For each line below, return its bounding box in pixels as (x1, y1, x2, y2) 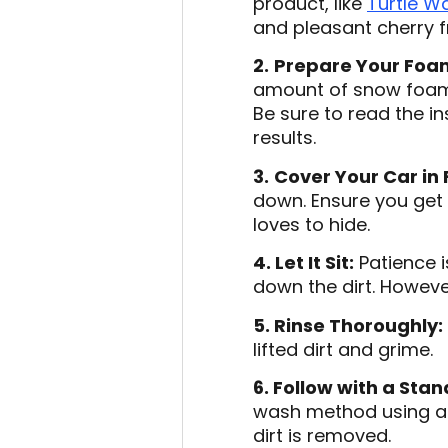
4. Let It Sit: (253, 250, 354, 276)
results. (253, 125, 316, 151)
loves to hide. (253, 211, 370, 237)
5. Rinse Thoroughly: (253, 312, 443, 338)
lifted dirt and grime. (253, 336, 433, 362)
